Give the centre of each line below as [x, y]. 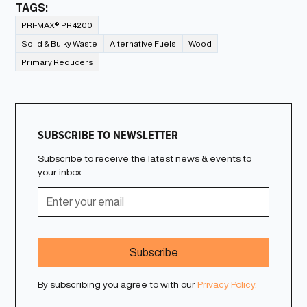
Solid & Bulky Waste [60, 43]
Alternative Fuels [143, 43]
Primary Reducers [58, 62]
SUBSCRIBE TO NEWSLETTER [108, 134]
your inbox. [61, 172]
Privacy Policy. [228, 284]
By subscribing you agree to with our [118, 284]
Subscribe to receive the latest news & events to [145, 158]
